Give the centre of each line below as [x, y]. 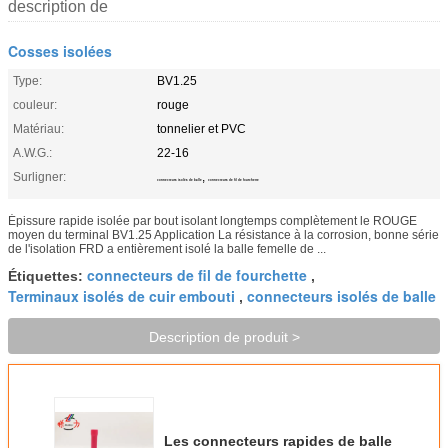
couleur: [35, 104]
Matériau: [38, 128]
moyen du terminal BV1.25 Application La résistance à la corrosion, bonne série [223, 234]
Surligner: [39, 176]
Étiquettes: [47, 275]
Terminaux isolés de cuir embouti [121, 295]
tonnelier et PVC [201, 128]
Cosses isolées [60, 50]
